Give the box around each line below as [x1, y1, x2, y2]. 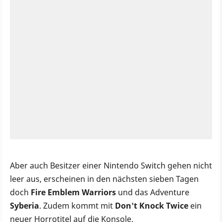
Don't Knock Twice [115, 200, 188, 212]
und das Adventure [116, 187, 189, 198]
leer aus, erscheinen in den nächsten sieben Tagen [10, 173, 199, 185]
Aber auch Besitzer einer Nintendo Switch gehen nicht [10, 160, 212, 171]
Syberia [10, 200, 39, 212]
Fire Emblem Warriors [31, 187, 116, 198]
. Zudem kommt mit [39, 200, 115, 212]
